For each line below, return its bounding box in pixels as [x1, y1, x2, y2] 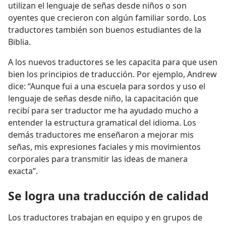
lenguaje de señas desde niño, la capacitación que [8, 93, 198, 104]
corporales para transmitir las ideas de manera [8, 153, 188, 165]
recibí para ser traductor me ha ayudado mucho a [8, 105, 198, 117]
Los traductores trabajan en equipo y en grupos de [8, 212, 202, 223]
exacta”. [8, 165, 38, 177]
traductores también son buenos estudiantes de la [8, 24, 201, 36]
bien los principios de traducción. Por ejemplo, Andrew [8, 69, 217, 80]
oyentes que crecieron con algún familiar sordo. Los [8, 12, 206, 24]
